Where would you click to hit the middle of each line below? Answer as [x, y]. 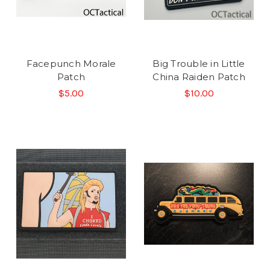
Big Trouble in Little [199, 63]
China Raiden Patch [199, 77]
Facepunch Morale [71, 63]
